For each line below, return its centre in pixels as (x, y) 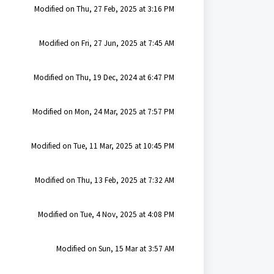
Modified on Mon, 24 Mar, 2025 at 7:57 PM (103, 112)
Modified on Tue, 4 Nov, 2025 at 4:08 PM (106, 214)
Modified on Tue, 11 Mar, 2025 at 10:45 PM (102, 146)
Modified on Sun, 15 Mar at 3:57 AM (115, 249)
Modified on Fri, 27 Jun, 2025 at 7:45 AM (106, 43)
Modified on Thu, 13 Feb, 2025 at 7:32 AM (104, 180)
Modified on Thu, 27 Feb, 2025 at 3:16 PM (104, 9)
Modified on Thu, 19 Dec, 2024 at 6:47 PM (104, 77)
